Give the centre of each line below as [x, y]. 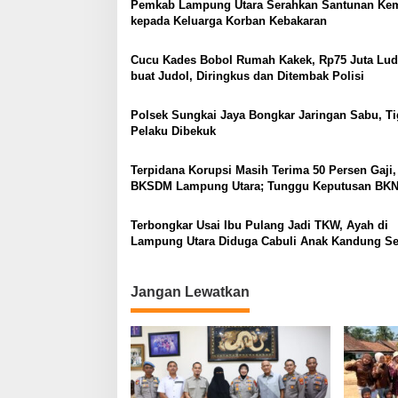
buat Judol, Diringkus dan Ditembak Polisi [247, 76]
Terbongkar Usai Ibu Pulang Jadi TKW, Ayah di [259, 226]
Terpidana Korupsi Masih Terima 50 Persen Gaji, [263, 171]
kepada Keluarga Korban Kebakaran [229, 21]
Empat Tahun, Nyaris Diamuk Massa [230, 258]
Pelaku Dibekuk [173, 131]
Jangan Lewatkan [190, 292]
